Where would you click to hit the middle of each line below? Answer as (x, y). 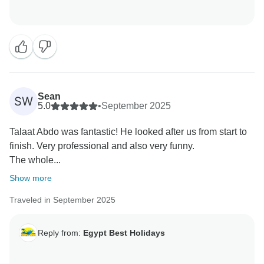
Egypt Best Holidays (124, 232)
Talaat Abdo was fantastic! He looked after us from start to (128, 132)
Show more (31, 178)
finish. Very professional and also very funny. (102, 146)
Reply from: (60, 232)
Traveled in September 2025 (62, 200)
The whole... (35, 160)
